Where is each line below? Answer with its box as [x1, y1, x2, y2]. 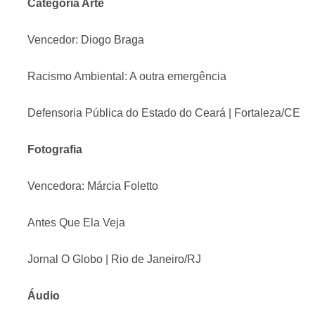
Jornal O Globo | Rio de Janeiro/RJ [27, 253, 201, 265]
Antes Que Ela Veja [27, 217, 125, 229]
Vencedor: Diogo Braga [27, 34, 144, 46]
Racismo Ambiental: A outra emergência [27, 70, 226, 82]
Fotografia [27, 143, 82, 155]
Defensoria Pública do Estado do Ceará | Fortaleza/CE [27, 107, 300, 119]
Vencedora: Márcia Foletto [27, 180, 158, 192]
